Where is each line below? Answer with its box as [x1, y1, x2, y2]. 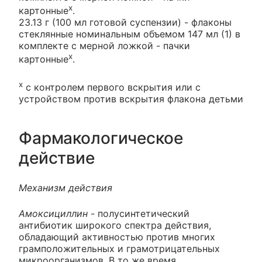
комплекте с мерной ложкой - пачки [19, 40, 190, 52]
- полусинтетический [88, 207, 189, 219]
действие [19, 147, 95, 168]
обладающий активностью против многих [19, 230, 215, 243]
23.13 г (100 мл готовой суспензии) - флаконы [19, 16, 232, 29]
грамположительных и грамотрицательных [19, 242, 220, 254]
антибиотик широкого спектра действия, [19, 219, 211, 231]
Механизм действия [19, 181, 112, 194]
